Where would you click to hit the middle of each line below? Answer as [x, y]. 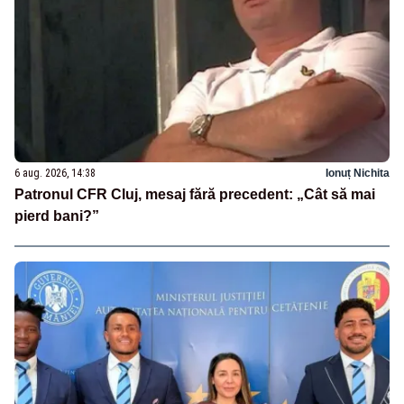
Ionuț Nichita [358, 173]
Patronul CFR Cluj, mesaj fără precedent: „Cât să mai [195, 194]
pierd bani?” [57, 216]
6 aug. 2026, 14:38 [55, 173]
